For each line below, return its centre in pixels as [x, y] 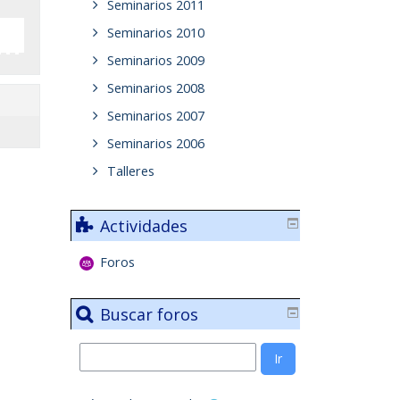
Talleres [130, 171]
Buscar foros [149, 315]
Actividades [143, 226]
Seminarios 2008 [155, 88]
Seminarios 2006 [155, 144]
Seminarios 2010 [155, 33]
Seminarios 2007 [155, 116]
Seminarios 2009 [155, 61]
